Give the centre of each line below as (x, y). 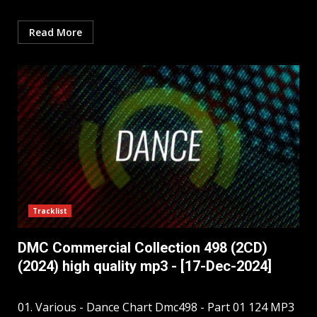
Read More (56, 33)
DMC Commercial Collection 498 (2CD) (143, 248)
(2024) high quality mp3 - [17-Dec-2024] (145, 266)
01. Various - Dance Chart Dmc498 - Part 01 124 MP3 (156, 307)
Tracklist (50, 211)
